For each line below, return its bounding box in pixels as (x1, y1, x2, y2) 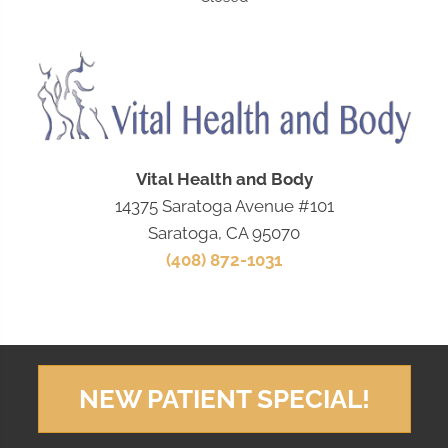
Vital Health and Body (135, 169, 313, 190)
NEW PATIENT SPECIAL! (78, 384, 370, 415)
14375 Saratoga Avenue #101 (114, 196, 334, 217)
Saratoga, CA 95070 (148, 223, 300, 244)
